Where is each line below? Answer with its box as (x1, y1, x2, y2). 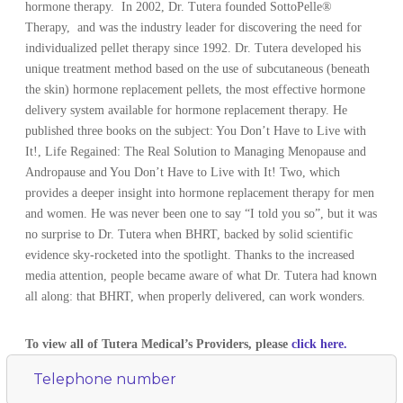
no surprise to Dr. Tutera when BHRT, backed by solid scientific (25, 227, 354, 241)
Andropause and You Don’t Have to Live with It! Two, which (25, 165, 341, 179)
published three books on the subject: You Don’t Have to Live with (25, 123, 367, 138)
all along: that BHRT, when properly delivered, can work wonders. (25, 289, 366, 303)
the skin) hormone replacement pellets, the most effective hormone (25, 82, 366, 96)
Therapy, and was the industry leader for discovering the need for (25, 20, 363, 34)
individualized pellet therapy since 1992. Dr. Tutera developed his (25, 40, 362, 55)
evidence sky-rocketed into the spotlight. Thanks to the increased (25, 247, 355, 262)
